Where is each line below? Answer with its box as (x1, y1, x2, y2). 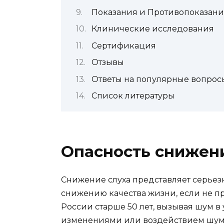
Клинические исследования (91, 24, 214, 34)
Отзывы (91, 57, 124, 67)
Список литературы (91, 90, 174, 100)
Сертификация (91, 40, 156, 50)
